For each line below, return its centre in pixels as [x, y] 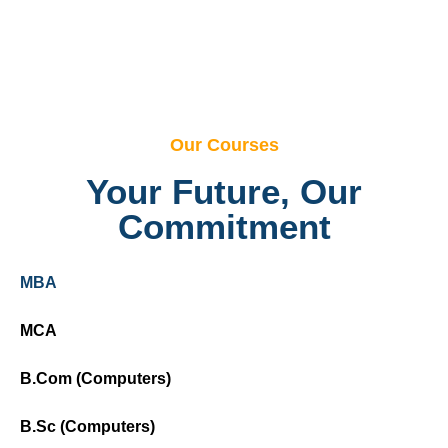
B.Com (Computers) [95, 378]
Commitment [224, 226]
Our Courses [224, 144]
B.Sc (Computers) [87, 426]
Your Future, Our [224, 191]
